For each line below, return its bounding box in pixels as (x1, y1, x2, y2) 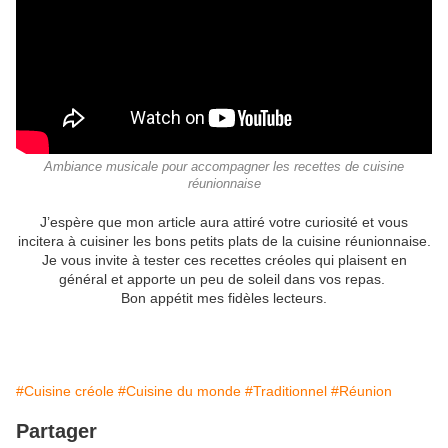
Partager (16, 420, 97, 443)
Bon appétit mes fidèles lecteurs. (121, 290, 327, 307)
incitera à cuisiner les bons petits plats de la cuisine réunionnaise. (17, 233, 431, 250)
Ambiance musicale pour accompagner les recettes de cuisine (44, 160, 404, 175)
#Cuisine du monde (118, 383, 241, 400)
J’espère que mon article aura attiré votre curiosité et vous (40, 214, 408, 231)
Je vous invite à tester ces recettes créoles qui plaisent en (41, 252, 407, 269)
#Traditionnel (245, 383, 327, 400)
